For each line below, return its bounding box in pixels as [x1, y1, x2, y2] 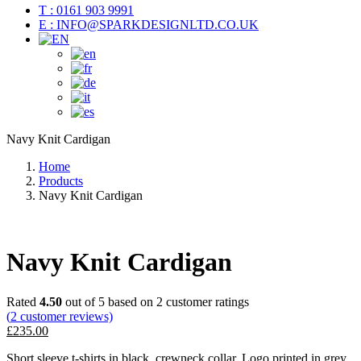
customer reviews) [17, 309, 113, 323]
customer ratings [163, 294, 249, 309]
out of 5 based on [62, 294, 156, 309]
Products [39, 174, 83, 188]
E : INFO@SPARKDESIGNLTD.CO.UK [39, 18, 259, 31]
